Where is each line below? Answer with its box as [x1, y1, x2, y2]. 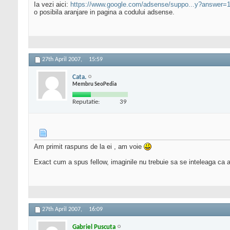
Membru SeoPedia [72, 81, 117, 87]
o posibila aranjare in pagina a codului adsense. [34, 8, 175, 16]
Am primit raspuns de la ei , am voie [34, 143, 144, 151]
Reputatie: [72, 98, 100, 105]
